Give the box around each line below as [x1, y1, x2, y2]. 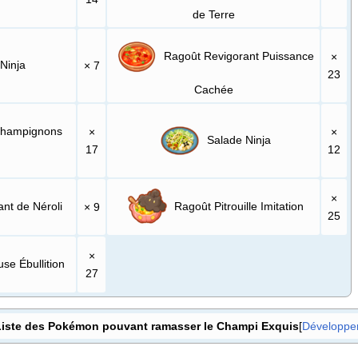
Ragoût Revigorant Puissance [161, 49, 315, 62]
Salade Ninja [204, 133, 272, 146]
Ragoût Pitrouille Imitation [171, 199, 304, 213]
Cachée [193, 83, 233, 97]
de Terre [192, 8, 235, 22]
